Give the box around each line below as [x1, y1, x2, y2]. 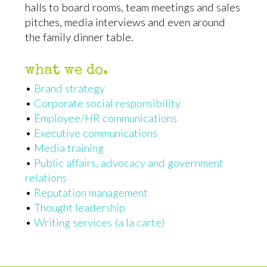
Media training [34, 141, 104, 154]
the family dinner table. [25, 30, 134, 44]
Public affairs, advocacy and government [34, 156, 224, 169]
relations [25, 170, 67, 184]
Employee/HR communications [34, 111, 178, 125]
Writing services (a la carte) [34, 215, 166, 229]
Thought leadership [34, 200, 126, 214]
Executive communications [34, 126, 158, 139]
